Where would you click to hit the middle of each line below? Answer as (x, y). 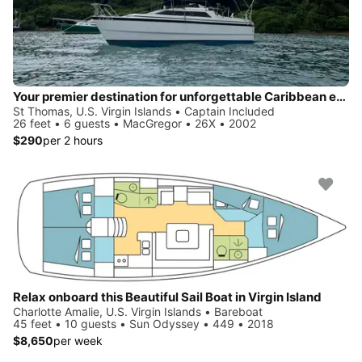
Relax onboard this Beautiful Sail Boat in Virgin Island (167, 297)
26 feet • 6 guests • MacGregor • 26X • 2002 (135, 123)
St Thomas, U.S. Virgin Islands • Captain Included (144, 111)
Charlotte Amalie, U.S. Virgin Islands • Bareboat (138, 311)
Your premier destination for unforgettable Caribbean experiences (341, 97)
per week (78, 340)
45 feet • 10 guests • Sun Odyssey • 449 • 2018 (143, 323)
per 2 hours (73, 140)
